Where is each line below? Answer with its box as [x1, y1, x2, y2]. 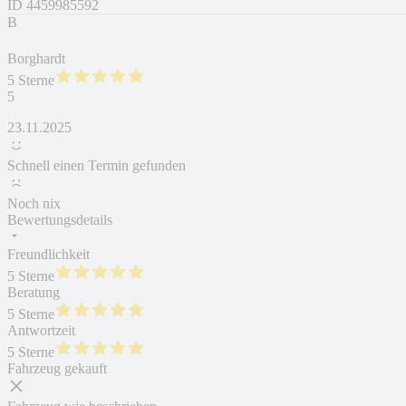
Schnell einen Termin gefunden [7, 158, 186, 174]
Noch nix [7, 196, 61, 212]
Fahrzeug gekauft [7, 361, 107, 377]
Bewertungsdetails [7, 212, 112, 228]
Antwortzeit [7, 323, 75, 339]
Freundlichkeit [7, 246, 90, 263]
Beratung [7, 285, 60, 301]
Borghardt [7, 51, 65, 67]
